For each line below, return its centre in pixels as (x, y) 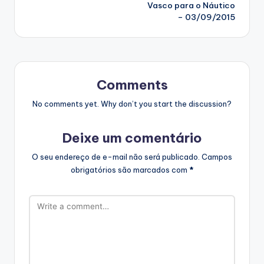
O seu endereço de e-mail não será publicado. (116, 157)
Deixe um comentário (132, 138)
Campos (217, 157)
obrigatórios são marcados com (130, 170)
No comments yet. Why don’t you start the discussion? (132, 104)
